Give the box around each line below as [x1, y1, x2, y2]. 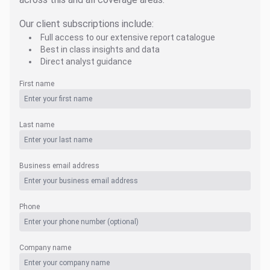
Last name [19, 120, 54, 129]
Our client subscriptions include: [19, 17, 154, 30]
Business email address [19, 161, 99, 170]
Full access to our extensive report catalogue [40, 32, 215, 42]
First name [19, 79, 54, 88]
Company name [19, 243, 71, 252]
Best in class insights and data [40, 44, 160, 54]
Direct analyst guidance [40, 56, 132, 66]
